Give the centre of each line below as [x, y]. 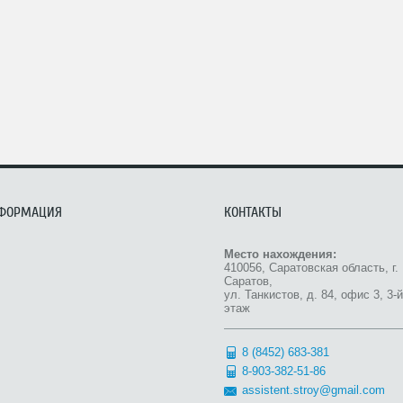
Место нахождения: [280, 254]
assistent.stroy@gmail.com [313, 390]
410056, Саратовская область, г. [311, 268]
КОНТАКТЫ [253, 212]
